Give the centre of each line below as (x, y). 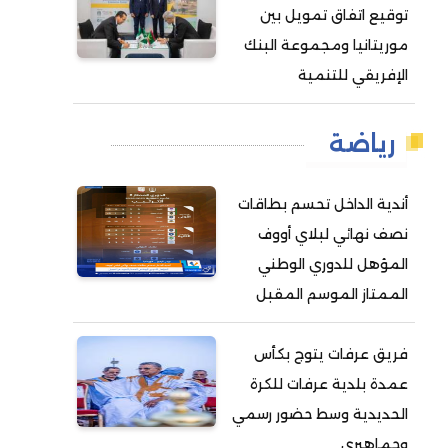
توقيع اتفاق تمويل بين (334, 15)
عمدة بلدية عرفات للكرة (329, 384)
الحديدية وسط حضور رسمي (320, 414)
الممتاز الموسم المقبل (332, 294)
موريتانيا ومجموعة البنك (326, 45)
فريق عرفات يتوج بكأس (331, 354)
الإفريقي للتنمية (353, 75)
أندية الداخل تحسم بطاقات (323, 204)
